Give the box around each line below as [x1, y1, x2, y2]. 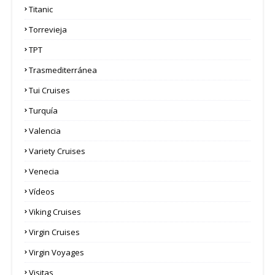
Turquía [29, 104, 58, 116]
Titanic [29, 3, 53, 15]
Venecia [29, 165, 59, 177]
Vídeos [29, 185, 55, 197]
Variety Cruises [29, 145, 85, 157]
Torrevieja [29, 23, 67, 35]
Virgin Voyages [29, 246, 84, 258]
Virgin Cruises [29, 226, 80, 238]
